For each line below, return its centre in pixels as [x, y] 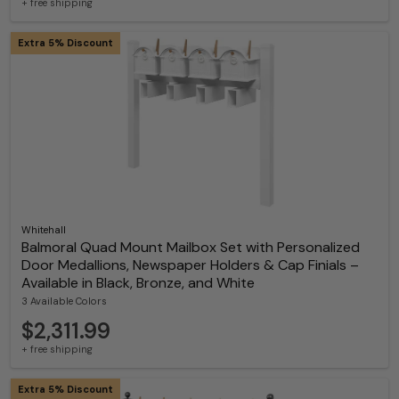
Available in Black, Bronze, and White [138, 282]
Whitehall [44, 229]
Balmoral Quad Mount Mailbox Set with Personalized [191, 247]
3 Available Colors [64, 301]
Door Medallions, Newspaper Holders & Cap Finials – [190, 265]
